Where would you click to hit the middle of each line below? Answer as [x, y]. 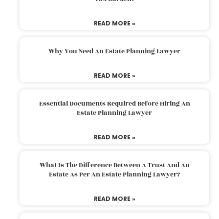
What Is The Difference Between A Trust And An [114, 165]
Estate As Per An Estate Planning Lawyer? [114, 174]
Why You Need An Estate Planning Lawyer [114, 51]
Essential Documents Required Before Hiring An [114, 103]
